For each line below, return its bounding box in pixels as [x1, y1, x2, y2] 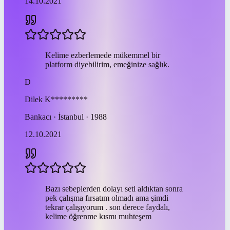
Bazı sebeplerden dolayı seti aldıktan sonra [45, 184, 183, 193]
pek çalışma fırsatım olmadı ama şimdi [45, 193, 168, 202]
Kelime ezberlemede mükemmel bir [45, 50, 160, 60]
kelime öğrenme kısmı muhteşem [45, 212, 151, 221]
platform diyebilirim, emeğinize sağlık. [45, 60, 169, 69]
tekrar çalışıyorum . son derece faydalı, [45, 202, 170, 212]
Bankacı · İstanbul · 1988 [25, 112, 107, 121]
